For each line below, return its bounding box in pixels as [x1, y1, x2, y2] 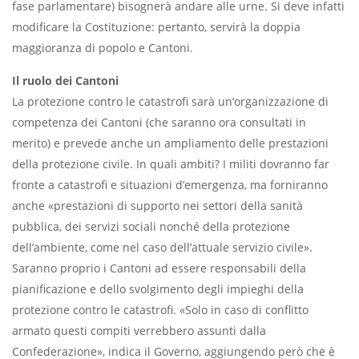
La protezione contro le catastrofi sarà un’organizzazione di [12, 94, 329, 110]
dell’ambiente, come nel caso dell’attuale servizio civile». [12, 240, 313, 256]
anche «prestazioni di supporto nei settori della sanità [12, 198, 303, 214]
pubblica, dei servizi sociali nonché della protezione [12, 219, 290, 235]
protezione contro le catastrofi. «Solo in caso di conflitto [12, 302, 309, 318]
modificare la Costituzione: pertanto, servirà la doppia [12, 19, 301, 35]
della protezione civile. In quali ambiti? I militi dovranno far [12, 156, 329, 172]
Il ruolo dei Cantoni [12, 73, 119, 89]
